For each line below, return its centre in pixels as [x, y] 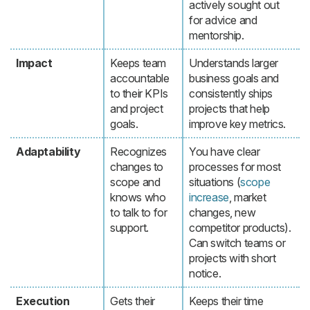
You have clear [225, 152]
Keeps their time [226, 301]
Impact [34, 63]
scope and [135, 182]
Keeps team [138, 63]
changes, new [222, 213]
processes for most [235, 167]
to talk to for [139, 213]
